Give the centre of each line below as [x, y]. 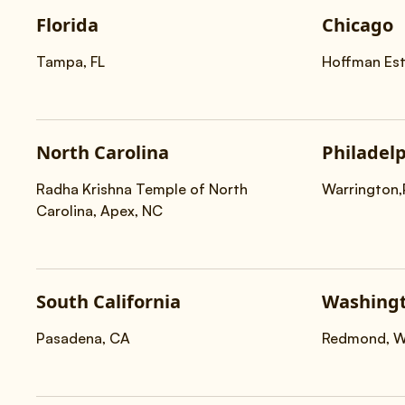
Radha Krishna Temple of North [142, 189]
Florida [67, 25]
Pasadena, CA [83, 338]
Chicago [358, 25]
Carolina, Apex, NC [99, 211]
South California [108, 301]
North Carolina [103, 152]
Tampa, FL [71, 61]
